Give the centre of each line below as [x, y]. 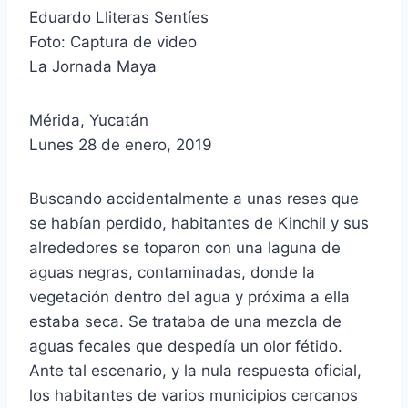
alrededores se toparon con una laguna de [185, 247]
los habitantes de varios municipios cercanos [194, 395]
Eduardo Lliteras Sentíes [119, 17]
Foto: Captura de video [113, 41]
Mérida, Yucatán [89, 120]
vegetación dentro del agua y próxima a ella [189, 296]
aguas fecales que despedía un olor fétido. [186, 346]
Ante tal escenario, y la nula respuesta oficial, [195, 370]
